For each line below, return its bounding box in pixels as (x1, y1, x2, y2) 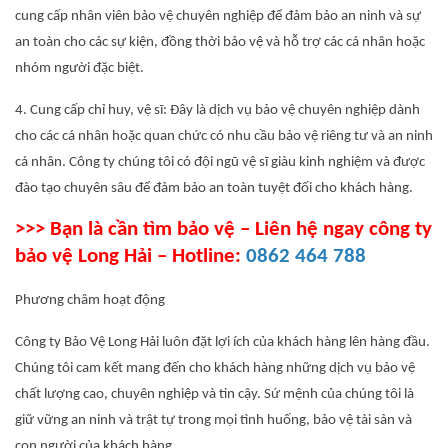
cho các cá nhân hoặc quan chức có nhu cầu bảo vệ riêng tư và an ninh (15, 129, 433, 144)
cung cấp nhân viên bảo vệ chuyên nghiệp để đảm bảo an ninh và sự (15, 9, 421, 24)
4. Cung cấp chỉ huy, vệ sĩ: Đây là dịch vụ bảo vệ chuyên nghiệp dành (15, 103, 420, 118)
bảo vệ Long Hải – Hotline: (15, 246, 246, 267)
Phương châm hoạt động (15, 293, 165, 308)
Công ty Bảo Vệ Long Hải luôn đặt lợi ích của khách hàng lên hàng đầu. (15, 335, 430, 350)
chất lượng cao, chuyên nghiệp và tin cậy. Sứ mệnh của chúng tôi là (15, 387, 414, 402)
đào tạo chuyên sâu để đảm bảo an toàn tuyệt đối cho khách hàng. (15, 181, 413, 196)
